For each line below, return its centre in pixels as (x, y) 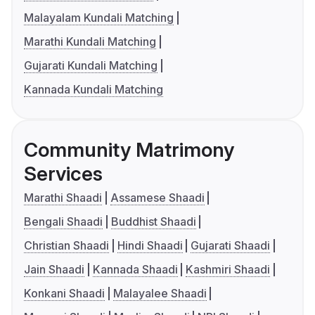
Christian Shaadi (66, 246)
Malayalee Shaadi (160, 294)
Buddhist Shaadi (153, 222)
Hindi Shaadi (150, 246)
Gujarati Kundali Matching (91, 66)
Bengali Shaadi (63, 222)
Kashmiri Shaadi (228, 270)
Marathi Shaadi (63, 198)
